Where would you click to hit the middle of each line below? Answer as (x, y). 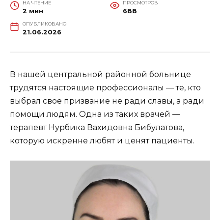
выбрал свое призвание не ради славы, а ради (107, 101)
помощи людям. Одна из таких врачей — (95, 114)
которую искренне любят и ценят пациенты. (102, 140)
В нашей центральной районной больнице (100, 74)
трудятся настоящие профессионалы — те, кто (105, 87)
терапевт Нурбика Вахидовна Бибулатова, (97, 127)
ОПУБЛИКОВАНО (44, 24)
